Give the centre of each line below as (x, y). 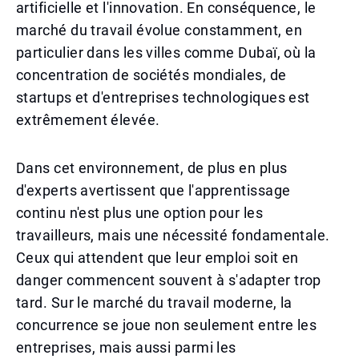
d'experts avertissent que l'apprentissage (153, 190)
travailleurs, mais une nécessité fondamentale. (173, 235)
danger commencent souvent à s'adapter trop (169, 280)
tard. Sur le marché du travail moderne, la (154, 303)
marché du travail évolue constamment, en (159, 30)
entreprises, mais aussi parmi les (126, 347)
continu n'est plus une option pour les (140, 213)
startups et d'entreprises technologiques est (163, 97)
